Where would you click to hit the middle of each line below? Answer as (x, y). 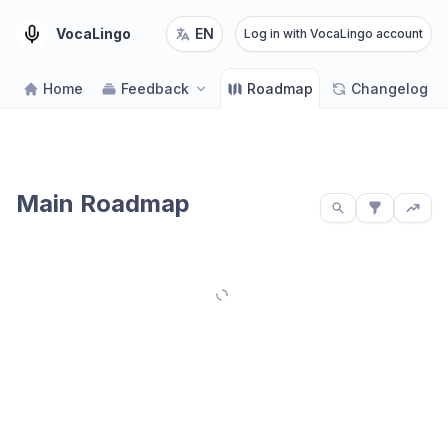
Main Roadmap (103, 203)
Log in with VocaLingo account (333, 33)
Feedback (155, 88)
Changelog (389, 88)
